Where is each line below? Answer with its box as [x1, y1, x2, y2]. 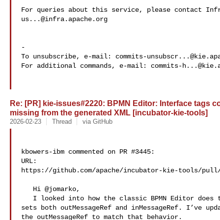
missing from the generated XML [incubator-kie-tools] [10, 108, 208, 117]
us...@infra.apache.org [21, 15, 108, 23]
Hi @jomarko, [21, 185, 33, 193]
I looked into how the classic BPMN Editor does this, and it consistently [21, 194, 33, 202]
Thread [52, 118, 72, 125]
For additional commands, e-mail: [21, 62, 151, 70]
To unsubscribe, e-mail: [21, 53, 115, 60]
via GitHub [82, 118, 112, 125]
